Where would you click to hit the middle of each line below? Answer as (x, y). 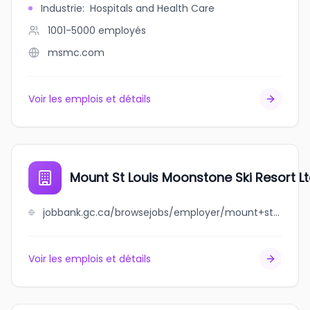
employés (122, 30)
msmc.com (76, 53)
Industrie (62, 8)
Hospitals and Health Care (152, 8)
